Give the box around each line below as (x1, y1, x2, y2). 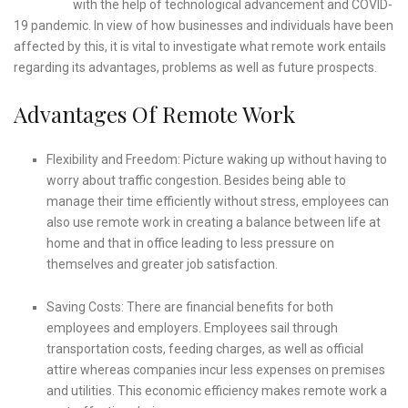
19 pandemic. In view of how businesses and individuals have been (14, 18, 393, 34)
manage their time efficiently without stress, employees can (46, 194, 389, 209)
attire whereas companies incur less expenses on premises (46, 362, 385, 378)
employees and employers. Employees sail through (46, 321, 338, 336)
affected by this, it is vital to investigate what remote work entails (14, 39, 386, 55)
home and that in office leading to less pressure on (46, 236, 334, 251)
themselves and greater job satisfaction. (46, 257, 278, 272)
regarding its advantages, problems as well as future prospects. (14, 60, 377, 76)
